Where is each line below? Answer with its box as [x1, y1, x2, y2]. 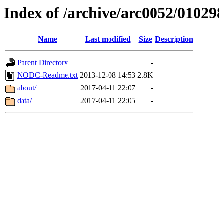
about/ [17, 84, 36, 92]
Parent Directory [17, 58, 68, 67]
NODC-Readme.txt [17, 71, 78, 80]
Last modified [85, 35, 131, 44]
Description [155, 35, 193, 44]
